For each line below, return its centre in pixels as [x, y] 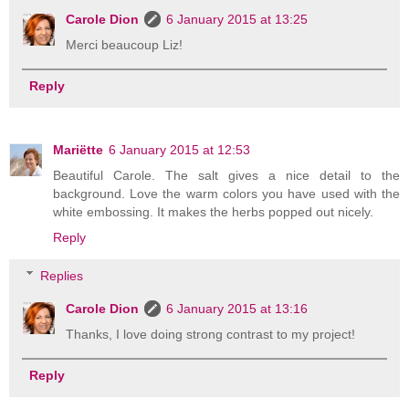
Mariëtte [78, 150]
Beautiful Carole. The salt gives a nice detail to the [226, 175]
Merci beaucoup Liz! [125, 44]
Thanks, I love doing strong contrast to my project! [211, 334]
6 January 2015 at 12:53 [179, 150]
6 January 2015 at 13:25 [237, 19]
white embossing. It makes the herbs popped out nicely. [213, 212]
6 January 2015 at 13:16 [237, 308]
